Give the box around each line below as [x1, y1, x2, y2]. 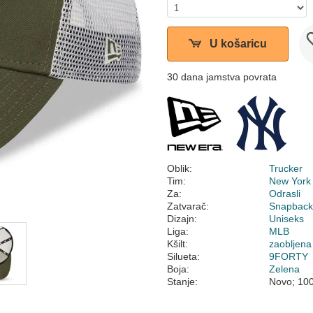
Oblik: [167, 163, 192, 174]
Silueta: [167, 251, 200, 262]
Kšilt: [167, 238, 188, 249]
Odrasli [269, 188, 301, 199]
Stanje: [167, 276, 198, 287]
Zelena [269, 263, 300, 275]
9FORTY [269, 251, 309, 262]
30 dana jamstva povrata [167, 71, 277, 82]
